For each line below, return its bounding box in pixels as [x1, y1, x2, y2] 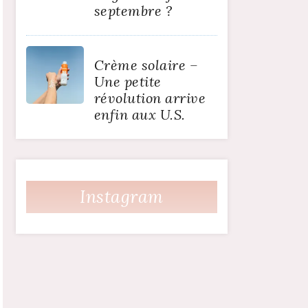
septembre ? [93, 2, 173, 20]
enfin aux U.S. [93, 106, 186, 124]
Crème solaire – [93, 56, 199, 74]
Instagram [80, 186, 164, 208]
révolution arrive [93, 89, 206, 107]
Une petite [93, 73, 162, 91]
